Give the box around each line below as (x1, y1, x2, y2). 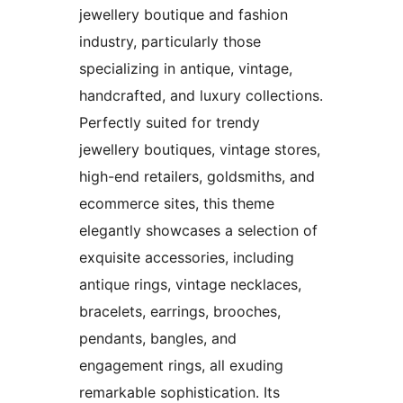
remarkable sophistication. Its (79, 382, 280, 401)
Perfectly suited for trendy (79, 112, 260, 131)
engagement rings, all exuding (79, 355, 283, 374)
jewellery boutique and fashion (79, 4, 288, 23)
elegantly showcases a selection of (79, 220, 318, 239)
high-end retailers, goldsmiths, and (79, 166, 315, 185)
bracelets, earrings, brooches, (79, 301, 281, 320)
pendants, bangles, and (79, 328, 237, 347)
